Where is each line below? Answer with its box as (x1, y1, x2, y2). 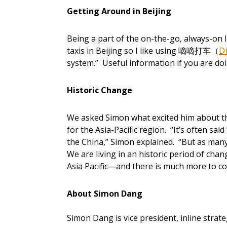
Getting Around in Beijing (67, 6, 171, 17)
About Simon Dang (67, 188, 142, 200)
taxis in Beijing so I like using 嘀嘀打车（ (67, 45, 219, 57)
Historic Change (67, 85, 132, 96)
